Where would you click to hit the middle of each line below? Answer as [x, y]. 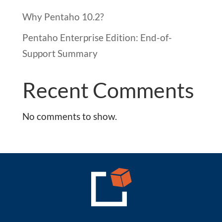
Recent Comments [108, 90]
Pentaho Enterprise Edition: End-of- [97, 37]
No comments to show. [69, 116]
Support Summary [60, 53]
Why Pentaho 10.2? [63, 17]
